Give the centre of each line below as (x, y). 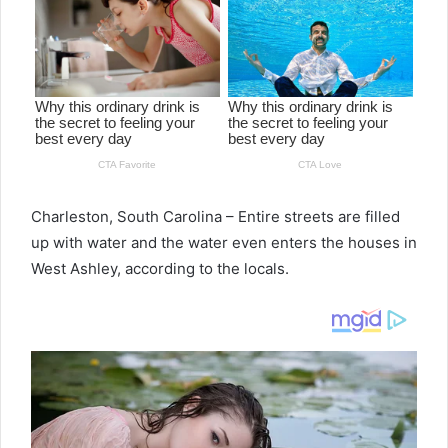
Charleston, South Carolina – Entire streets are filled (215, 217)
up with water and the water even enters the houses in (224, 243)
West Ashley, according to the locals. (160, 269)
